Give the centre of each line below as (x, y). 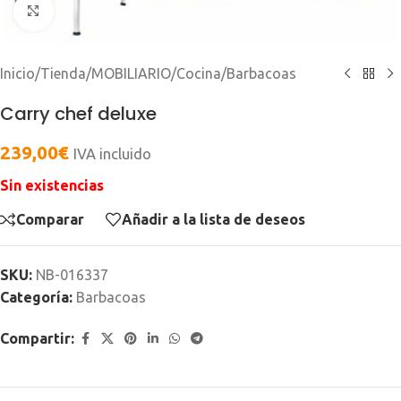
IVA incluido (112, 153)
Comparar (50, 220)
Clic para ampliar (105, 11)
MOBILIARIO (131, 73)
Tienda (63, 73)
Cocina (199, 73)
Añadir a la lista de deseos (213, 220)
